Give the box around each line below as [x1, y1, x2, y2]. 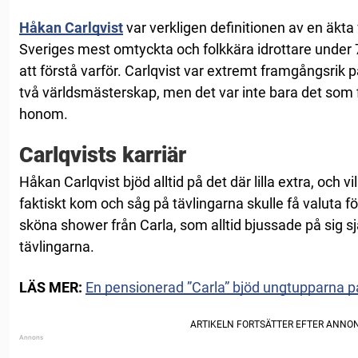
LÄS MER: [19, 278, 82, 296]
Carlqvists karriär [19, 141, 186, 168]
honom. [19, 105, 68, 122]
